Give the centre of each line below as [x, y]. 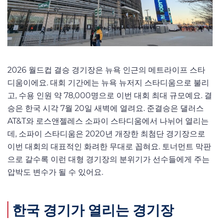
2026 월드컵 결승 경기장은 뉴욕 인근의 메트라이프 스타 [106, 70]
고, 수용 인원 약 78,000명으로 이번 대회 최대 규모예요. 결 [110, 95]
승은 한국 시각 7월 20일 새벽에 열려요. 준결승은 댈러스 [106, 108]
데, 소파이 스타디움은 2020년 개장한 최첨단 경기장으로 [106, 134]
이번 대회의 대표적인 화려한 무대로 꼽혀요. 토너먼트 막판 [109, 146]
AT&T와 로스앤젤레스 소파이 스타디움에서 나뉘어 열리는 [108, 121]
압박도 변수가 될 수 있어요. [55, 172]
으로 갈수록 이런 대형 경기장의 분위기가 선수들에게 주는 [109, 159]
